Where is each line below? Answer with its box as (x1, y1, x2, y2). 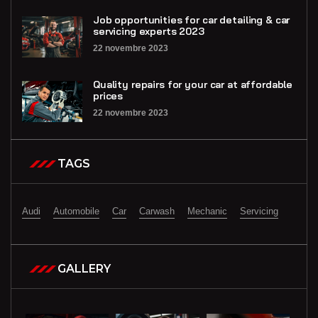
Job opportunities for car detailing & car (93, 13, 290, 27)
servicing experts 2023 (93, 25, 204, 38)
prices (93, 89, 124, 103)
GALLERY (57, 262, 111, 276)
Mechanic (187, 206, 227, 217)
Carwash (139, 206, 175, 217)
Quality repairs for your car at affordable (93, 78, 293, 92)
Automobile (53, 206, 99, 217)
